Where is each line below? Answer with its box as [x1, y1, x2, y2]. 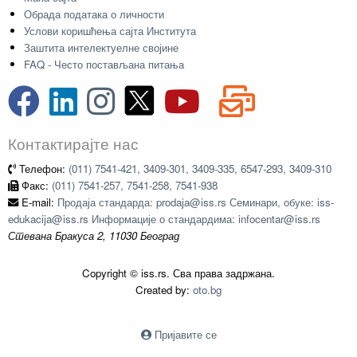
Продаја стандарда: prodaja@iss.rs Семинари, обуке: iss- [57, 194, 334, 210]
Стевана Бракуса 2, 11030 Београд [8, 228, 179, 244]
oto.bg [193, 282, 222, 298]
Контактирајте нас [8, 132, 139, 155]
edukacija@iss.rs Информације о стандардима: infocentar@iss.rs [8, 211, 320, 227]
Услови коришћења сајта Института [24, 23, 196, 39]
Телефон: [16, 161, 69, 177]
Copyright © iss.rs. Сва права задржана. [82, 265, 275, 281]
